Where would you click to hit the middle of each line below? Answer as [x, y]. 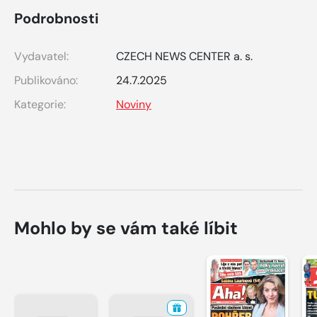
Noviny [134, 104]
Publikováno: [46, 80]
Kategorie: [40, 104]
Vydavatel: [41, 56]
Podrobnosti [56, 18]
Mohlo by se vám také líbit [126, 228]
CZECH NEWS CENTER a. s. [184, 56]
